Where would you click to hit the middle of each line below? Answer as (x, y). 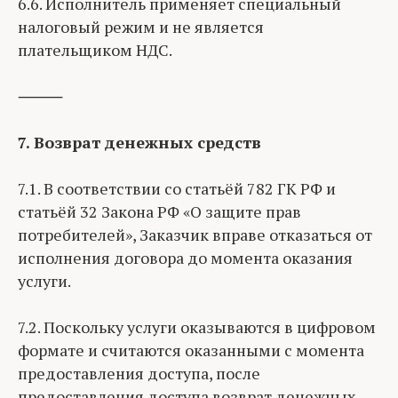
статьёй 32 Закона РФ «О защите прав (159, 211)
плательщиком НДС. (95, 50)
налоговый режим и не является (141, 27)
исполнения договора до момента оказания (185, 258)
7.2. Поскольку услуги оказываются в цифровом (197, 327)
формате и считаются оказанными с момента (191, 350)
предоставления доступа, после (139, 373)
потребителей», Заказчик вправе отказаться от (195, 235)
